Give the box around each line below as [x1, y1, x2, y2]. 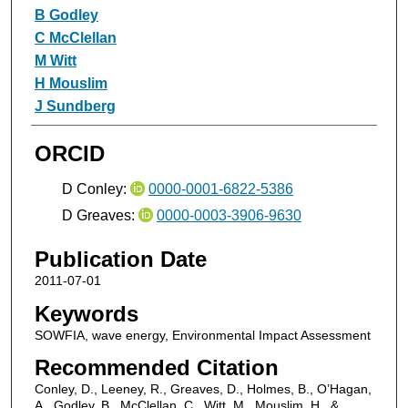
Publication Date [34, 246, 207, 271]
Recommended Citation [34, 355, 279, 381]
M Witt [34, 52, 76, 68]
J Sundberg [34, 97, 116, 114]
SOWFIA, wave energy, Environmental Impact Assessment [34, 327, 371, 342]
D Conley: [61, 181, 130, 198]
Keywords [34, 301, 138, 326]
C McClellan [34, 29, 117, 46]
